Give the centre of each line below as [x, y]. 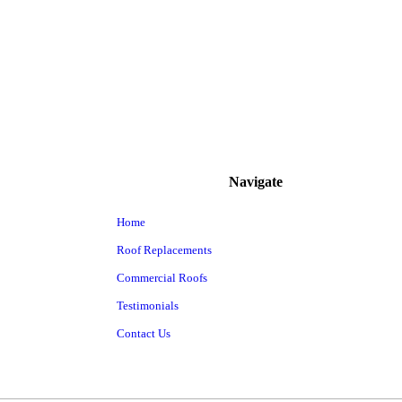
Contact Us [143, 334]
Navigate [256, 182]
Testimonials [147, 306]
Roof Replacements [164, 250]
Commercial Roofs [162, 278]
